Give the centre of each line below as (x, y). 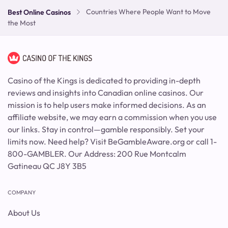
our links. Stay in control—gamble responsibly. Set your (106, 129)
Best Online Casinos (39, 12)
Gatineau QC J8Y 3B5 (47, 166)
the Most (22, 23)
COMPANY (22, 192)
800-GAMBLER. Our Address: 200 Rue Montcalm (97, 153)
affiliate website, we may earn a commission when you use (112, 117)
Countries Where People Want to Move (148, 12)
